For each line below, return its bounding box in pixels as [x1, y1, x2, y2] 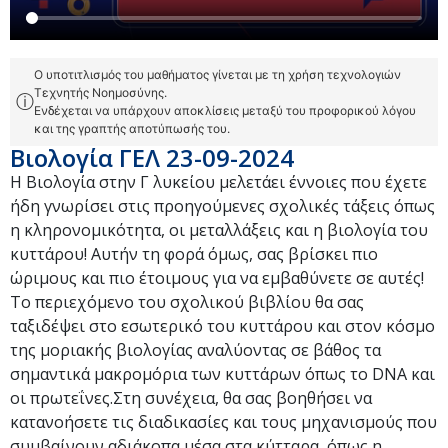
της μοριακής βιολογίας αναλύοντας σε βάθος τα [10, 338, 381, 361]
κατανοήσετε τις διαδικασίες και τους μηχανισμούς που [10, 410, 437, 433]
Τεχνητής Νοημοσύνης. [34, 84, 167, 100]
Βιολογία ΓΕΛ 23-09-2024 [10, 140, 294, 174]
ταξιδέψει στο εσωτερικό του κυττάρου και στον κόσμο [10, 314, 435, 337]
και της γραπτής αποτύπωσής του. [34, 120, 230, 136]
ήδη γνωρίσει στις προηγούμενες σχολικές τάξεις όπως [10, 194, 435, 217]
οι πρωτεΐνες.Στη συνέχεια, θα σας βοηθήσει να [10, 386, 372, 409]
